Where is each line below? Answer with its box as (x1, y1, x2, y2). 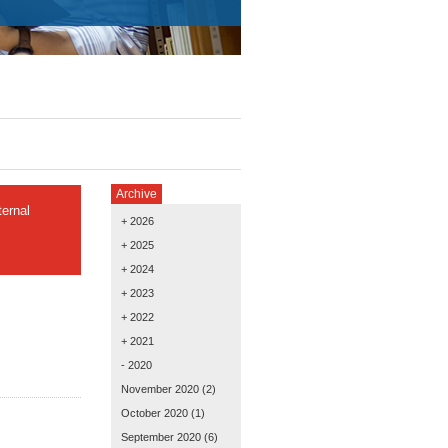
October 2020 (121, 407, 188, 419)
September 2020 (121, 431, 201, 443)
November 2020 (121, 383, 199, 395)
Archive (116, 187, 157, 201)
